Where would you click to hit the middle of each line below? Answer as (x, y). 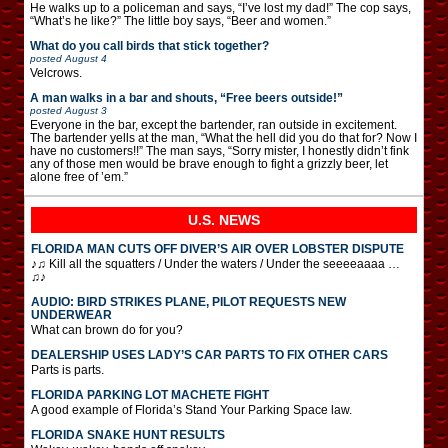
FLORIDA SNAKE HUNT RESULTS (128, 434)
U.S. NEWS (224, 219)
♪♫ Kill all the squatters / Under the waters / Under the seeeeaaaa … (215, 263)
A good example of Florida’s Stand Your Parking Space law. (191, 409)
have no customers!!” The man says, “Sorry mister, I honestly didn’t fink (219, 150)
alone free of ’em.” (79, 176)
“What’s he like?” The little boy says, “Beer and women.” (180, 20)
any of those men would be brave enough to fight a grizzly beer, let (209, 163)
